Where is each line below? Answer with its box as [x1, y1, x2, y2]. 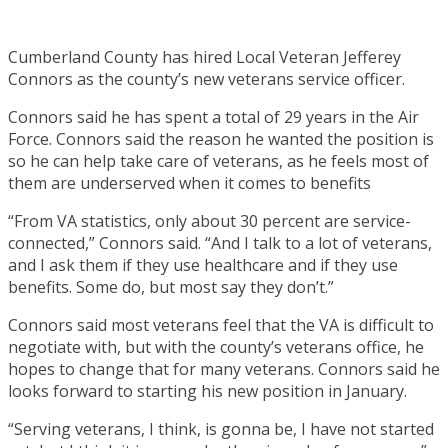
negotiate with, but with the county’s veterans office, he [8, 335, 424, 358]
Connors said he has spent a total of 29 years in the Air [8, 105, 419, 128]
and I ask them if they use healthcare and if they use [8, 253, 398, 276]
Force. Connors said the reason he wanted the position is [8, 127, 434, 150]
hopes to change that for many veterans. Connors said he [8, 357, 440, 380]
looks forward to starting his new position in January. [8, 379, 407, 402]
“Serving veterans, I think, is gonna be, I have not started [8, 417, 434, 440]
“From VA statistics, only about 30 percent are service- [8, 209, 411, 232]
